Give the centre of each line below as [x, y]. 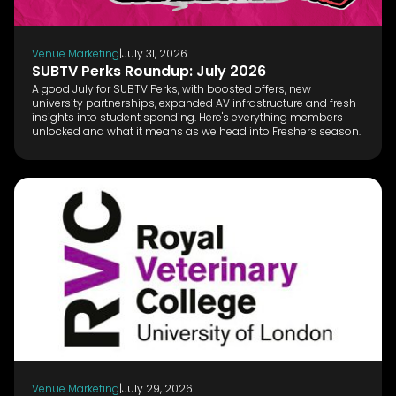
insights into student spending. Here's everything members [187, 117]
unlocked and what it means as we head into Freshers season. [196, 131]
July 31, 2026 [155, 53]
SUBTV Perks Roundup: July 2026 [149, 71]
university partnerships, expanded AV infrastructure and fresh [194, 103]
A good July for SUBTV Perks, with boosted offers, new [171, 88]
